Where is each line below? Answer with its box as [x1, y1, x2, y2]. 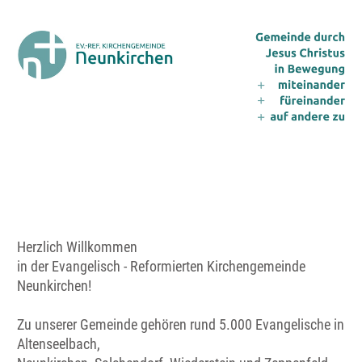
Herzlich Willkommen [17, 238, 141, 255]
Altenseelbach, [17, 335, 100, 352]
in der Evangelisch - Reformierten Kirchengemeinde [17, 257, 305, 275]
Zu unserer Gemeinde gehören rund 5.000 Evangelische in [17, 315, 344, 333]
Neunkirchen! [17, 276, 91, 294]
